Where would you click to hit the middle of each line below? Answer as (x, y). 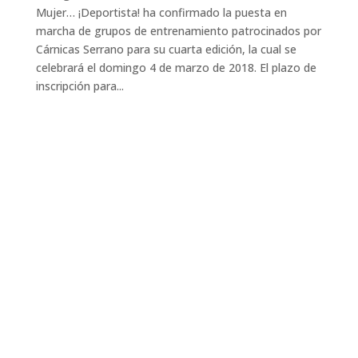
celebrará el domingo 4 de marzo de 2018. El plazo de (176, 68)
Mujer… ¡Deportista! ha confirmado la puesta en (161, 13)
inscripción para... (80, 86)
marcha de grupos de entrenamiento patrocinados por (178, 31)
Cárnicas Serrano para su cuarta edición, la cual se (166, 50)
